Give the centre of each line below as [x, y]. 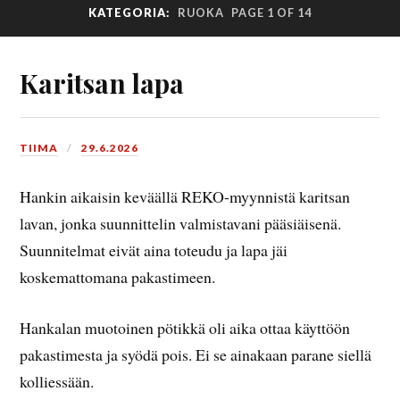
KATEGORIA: [131, 12]
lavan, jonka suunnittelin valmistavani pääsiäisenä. [181, 224]
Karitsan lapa [102, 83]
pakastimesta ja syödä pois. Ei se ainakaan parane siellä [196, 355]
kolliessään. [57, 382]
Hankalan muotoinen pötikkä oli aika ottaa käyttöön [185, 328]
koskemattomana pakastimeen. [118, 277]
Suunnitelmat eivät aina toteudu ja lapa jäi [154, 250]
